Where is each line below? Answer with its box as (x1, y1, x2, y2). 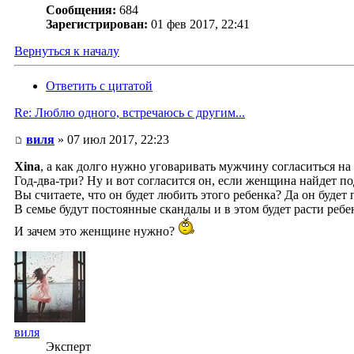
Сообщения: (46, 3, 116, 17)
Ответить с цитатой (46, 79, 153, 93)
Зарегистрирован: (46, 17, 148, 32)
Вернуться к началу (14, 44, 119, 58)
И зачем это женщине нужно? (14, 224, 178, 239)
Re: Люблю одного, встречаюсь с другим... (14, 106, 245, 120)
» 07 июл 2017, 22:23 (55, 133, 169, 147)
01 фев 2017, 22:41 (151, 17, 250, 32)
